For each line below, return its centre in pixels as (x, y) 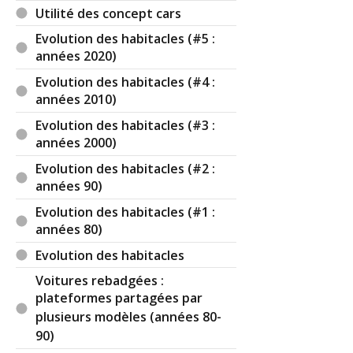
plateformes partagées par (119, 298)
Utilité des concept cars (109, 13)
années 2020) (76, 56)
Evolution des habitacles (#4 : (126, 82)
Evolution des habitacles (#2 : (126, 168)
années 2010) (76, 100)
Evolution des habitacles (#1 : (126, 212)
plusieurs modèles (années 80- (129, 317)
